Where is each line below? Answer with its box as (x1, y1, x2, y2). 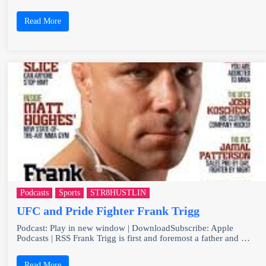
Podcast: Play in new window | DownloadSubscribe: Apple (17, 223, 234, 233)
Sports (59, 188, 81, 197)
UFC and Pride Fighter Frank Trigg (17, 204, 200, 217)
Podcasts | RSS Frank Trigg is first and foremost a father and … (17, 233, 251, 243)
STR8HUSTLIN (90, 188, 147, 197)
